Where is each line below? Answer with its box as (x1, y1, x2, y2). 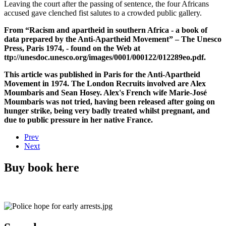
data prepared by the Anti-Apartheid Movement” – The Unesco (4, 34, 221, 43)
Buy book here (4, 160, 79, 174)
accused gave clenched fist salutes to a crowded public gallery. (4, 8, 202, 17)
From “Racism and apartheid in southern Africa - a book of (4, 25, 207, 34)
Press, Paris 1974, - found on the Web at (4, 43, 140, 52)
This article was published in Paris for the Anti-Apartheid (4, 70, 200, 79)
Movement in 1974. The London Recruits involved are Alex (4, 79, 206, 88)
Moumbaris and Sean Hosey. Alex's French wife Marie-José (4, 88, 207, 97)
